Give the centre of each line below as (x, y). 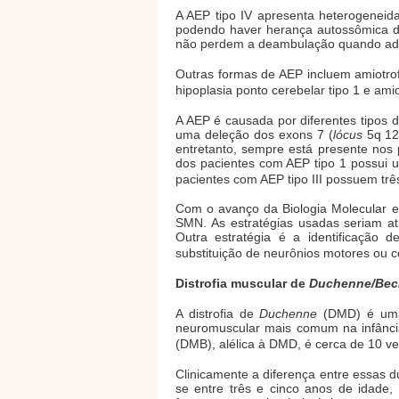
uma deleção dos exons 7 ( (254, 134)
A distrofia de (218, 314)
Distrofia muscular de (242, 284)
